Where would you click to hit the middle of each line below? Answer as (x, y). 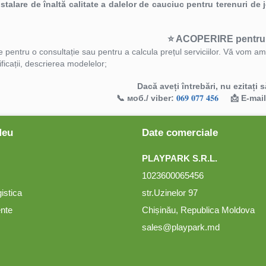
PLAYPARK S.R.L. (180, 158)
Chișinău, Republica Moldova (198, 210)
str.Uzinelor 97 (170, 193)
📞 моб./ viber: (146, 98)
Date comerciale (180, 133)
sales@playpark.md (181, 227)
